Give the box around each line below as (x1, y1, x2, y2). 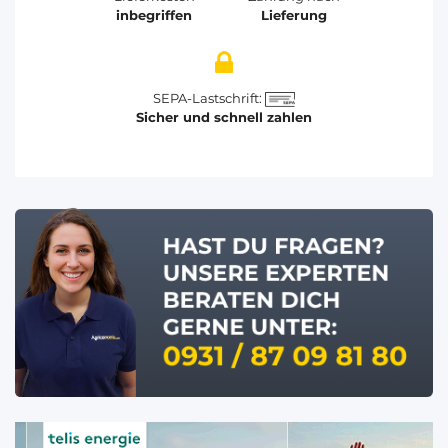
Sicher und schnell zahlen (136, 109, 312, 126)
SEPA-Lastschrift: (153, 90, 266, 107)
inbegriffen (116, 7, 192, 24)
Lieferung (261, 7, 327, 24)
